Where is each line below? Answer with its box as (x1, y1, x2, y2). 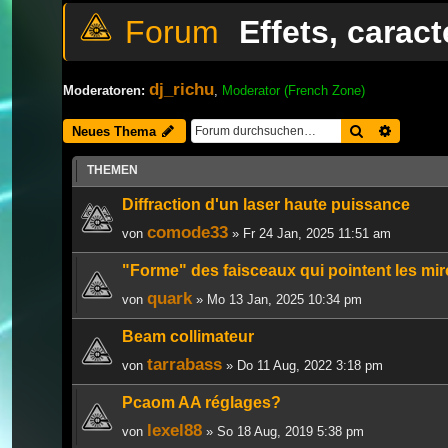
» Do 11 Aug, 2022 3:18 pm (222, 357, 383, 373)
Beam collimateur (122, 327, 254, 345)
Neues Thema (72, 123, 156, 139)
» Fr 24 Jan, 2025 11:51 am (228, 225, 391, 241)
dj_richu (149, 78, 214, 99)
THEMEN (87, 162, 138, 177)
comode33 (147, 221, 228, 242)
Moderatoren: (63, 82, 145, 98)
